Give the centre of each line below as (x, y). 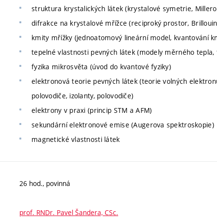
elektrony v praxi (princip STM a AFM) (92, 110)
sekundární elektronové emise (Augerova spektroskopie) (123, 125)
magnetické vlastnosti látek (76, 139)
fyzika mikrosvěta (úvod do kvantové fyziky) (101, 67)
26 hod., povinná (45, 183)
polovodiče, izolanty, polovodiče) (83, 96)
